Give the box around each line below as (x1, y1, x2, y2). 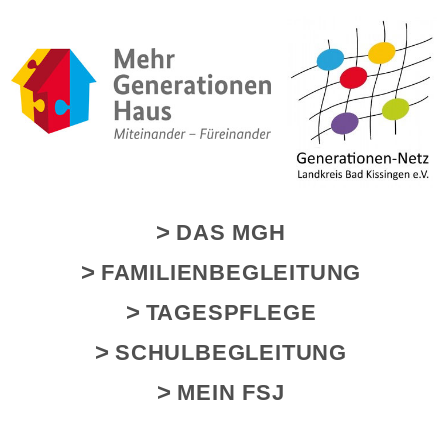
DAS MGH (176, 219, 286, 245)
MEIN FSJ (177, 379, 285, 405)
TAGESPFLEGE (145, 299, 317, 325)
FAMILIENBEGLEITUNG (100, 259, 362, 285)
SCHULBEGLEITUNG (115, 339, 347, 365)
